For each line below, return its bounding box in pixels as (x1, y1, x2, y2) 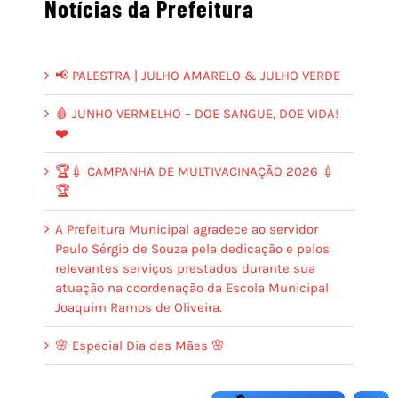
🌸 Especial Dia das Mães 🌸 (55, 338, 225, 354)
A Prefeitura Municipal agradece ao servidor (55, 221, 318, 237)
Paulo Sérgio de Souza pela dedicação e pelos (55, 241, 330, 257)
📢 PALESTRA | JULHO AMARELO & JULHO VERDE (55, 68, 340, 84)
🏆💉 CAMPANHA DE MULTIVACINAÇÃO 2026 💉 (55, 163, 335, 179)
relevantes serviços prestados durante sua (55, 260, 315, 276)
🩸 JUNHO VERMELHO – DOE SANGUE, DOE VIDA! (55, 106, 338, 122)
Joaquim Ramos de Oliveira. (55, 299, 222, 315)
